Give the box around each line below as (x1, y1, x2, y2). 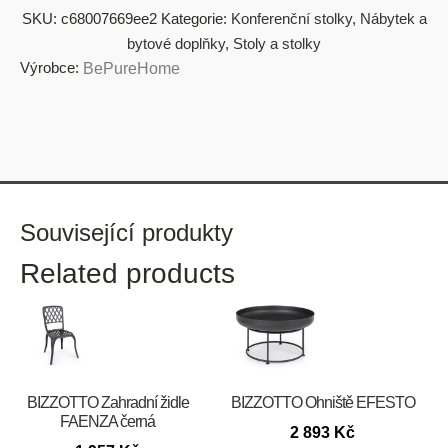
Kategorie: (160, 10, 231, 28)
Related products (20, 258, 235, 290)
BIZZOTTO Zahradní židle (26, 393, 189, 411)
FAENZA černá (60, 412, 156, 430)
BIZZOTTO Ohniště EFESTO (230, 393, 415, 411)
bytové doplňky (127, 35, 225, 53)
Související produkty (20, 219, 233, 247)
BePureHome (83, 60, 180, 78)
